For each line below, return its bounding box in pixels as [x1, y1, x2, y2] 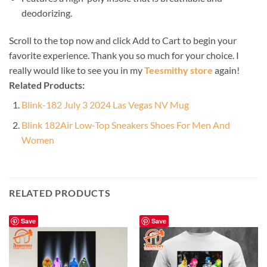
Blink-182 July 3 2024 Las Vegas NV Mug [21, 98, 189, 110]
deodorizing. [21, 7, 72, 19]
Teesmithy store [144, 64, 213, 76]
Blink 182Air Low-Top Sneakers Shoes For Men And [21, 119, 230, 131]
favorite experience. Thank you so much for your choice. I [9, 49, 239, 61]
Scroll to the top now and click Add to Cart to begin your [9, 34, 237, 46]
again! [213, 64, 240, 76]
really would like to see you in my [9, 64, 144, 76]
